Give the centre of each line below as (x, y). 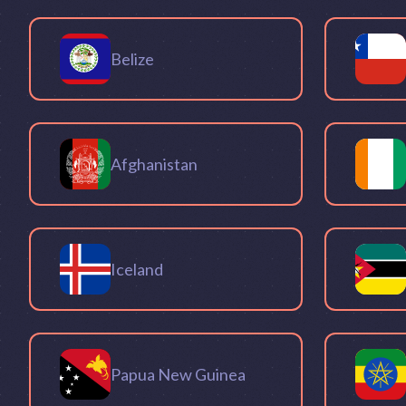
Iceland (137, 269)
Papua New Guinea (178, 374)
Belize (132, 58)
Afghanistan (154, 164)
